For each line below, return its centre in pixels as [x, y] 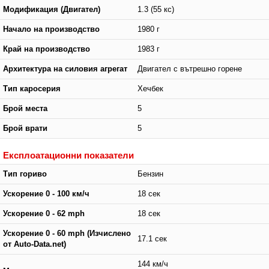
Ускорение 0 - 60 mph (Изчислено [67, 233]
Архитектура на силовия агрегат [65, 69]
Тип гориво [25, 174]
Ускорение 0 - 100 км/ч [46, 194]
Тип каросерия [32, 89]
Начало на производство [51, 29]
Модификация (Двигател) [52, 9]
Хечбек [150, 89]
